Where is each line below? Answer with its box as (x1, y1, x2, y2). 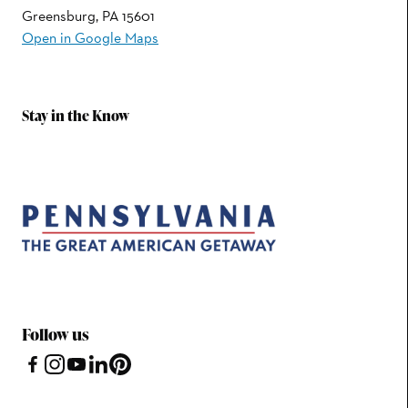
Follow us (22, 322, 89, 346)
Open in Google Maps (22, 27, 158, 47)
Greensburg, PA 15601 (22, 5, 155, 25)
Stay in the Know (22, 105, 129, 126)
